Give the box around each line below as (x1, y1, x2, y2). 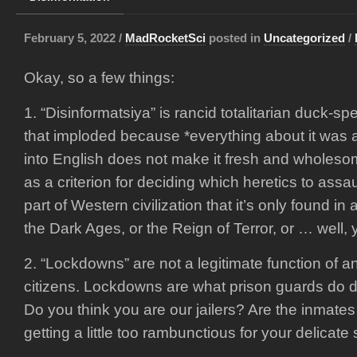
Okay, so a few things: (24, 69, 175, 86)
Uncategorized (264, 30, 345, 45)
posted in (206, 30, 264, 45)
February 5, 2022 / (24, 30, 125, 45)
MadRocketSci (125, 30, 206, 45)
